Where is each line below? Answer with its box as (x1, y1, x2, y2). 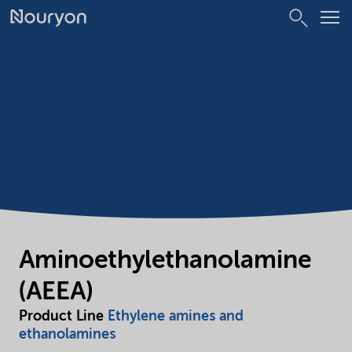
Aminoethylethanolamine (19, 247, 311, 273)
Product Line (19, 309, 108, 324)
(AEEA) (19, 279, 93, 305)
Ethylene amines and (108, 309, 244, 324)
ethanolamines (19, 327, 115, 342)
